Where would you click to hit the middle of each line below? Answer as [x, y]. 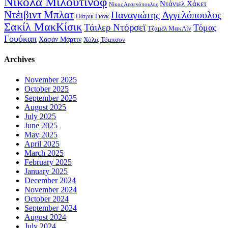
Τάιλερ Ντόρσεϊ [115, 27]
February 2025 [48, 162]
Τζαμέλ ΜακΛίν [169, 29]
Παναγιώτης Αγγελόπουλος [166, 15]
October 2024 [47, 198]
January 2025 [46, 171]
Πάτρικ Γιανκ [92, 17]
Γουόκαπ [20, 39]
